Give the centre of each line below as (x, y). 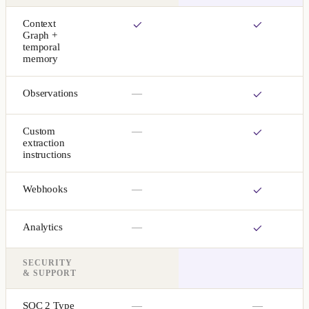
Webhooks (45, 189)
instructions (47, 154)
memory (41, 58)
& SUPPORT (50, 273)
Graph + (40, 35)
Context (39, 23)
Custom (39, 131)
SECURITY (48, 262)
